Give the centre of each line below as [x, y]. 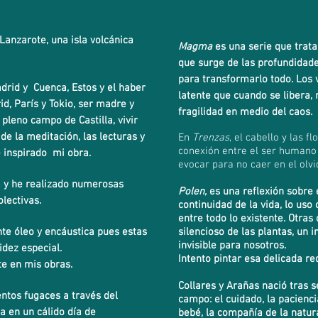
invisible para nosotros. [232, 246]
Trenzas [211, 138]
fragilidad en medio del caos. [247, 112]
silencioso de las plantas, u [240, 232]
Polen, [192, 192]
